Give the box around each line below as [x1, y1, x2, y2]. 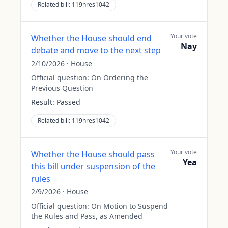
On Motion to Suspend [91, 201, 168, 211]
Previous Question [31, 83, 93, 93]
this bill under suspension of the [31, 161, 155, 172]
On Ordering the [91, 73, 148, 82]
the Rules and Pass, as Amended [31, 211, 142, 221]
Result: [31, 97, 54, 107]
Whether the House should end [31, 33, 152, 44]
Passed [56, 97, 80, 107]
